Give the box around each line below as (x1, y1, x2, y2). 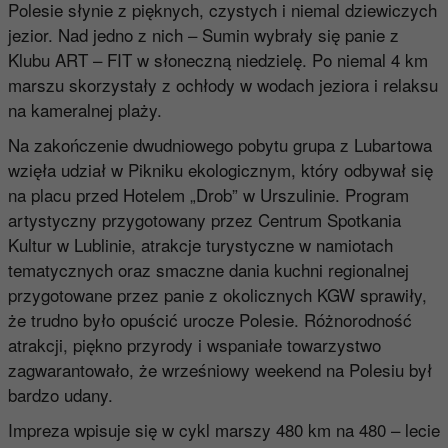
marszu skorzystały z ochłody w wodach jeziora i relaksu (7, 71, 438, 97)
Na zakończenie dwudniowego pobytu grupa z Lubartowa (7, 131, 432, 157)
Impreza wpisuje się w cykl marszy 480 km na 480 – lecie (7, 416, 440, 442)
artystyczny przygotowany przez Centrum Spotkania (7, 206, 401, 232)
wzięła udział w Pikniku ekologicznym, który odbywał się (7, 156, 433, 182)
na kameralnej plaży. (7, 96, 162, 122)
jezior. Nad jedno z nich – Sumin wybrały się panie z (7, 21, 399, 47)
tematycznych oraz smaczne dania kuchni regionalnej (7, 256, 409, 282)
